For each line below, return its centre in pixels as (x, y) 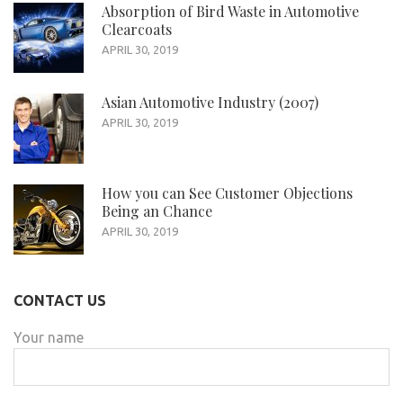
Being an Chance (157, 210)
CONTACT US (60, 300)
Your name (49, 337)
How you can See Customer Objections (227, 193)
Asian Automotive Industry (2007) (210, 102)
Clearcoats (137, 29)
